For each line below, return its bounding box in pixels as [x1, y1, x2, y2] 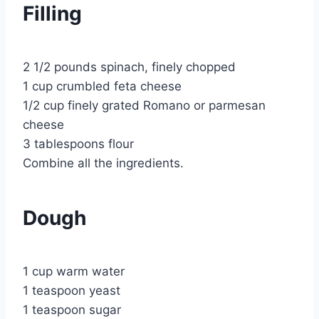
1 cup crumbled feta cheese [23, 79, 182, 94]
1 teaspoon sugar [23, 303, 121, 318]
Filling [23, 1, 82, 26]
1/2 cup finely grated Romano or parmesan [23, 98, 266, 113]
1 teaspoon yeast [23, 283, 120, 298]
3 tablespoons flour [23, 137, 134, 152]
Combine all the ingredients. [23, 156, 184, 171]
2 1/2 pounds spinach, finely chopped [23, 60, 236, 75]
